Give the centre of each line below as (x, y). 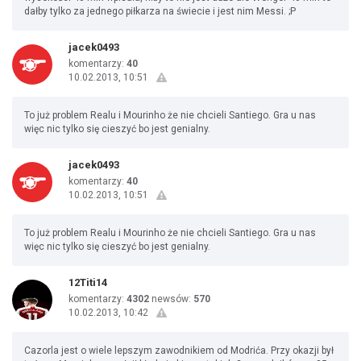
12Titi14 (88, 282)
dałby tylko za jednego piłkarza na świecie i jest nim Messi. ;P (160, 11)
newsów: (171, 299)
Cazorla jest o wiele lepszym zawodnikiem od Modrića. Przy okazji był (179, 351)
